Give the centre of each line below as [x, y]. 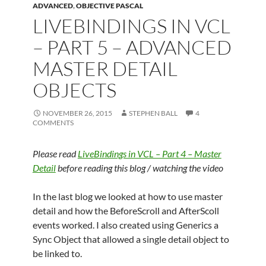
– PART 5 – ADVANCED [132, 47]
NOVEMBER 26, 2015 [77, 113]
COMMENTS [53, 123]
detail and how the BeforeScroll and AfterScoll [126, 210]
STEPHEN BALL [153, 113]
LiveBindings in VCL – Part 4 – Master [149, 153]
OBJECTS [74, 90]
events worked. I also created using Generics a [125, 225]
